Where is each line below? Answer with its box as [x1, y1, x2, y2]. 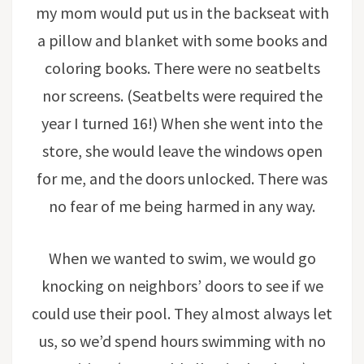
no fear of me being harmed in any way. [49, 195, 315, 216]
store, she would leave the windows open [41, 140, 323, 161]
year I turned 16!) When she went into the [41, 112, 323, 133]
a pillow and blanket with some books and [37, 29, 327, 50]
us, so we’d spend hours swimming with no [38, 330, 326, 351]
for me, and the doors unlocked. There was [37, 167, 327, 188]
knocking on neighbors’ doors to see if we [41, 275, 323, 296]
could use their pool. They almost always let [32, 302, 332, 323]
